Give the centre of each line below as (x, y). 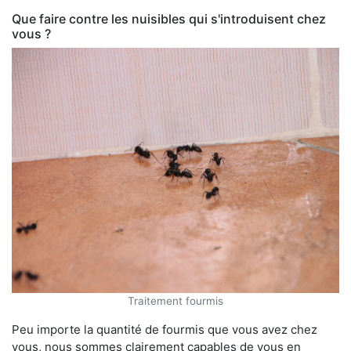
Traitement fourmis (175, 301)
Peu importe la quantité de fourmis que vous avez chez (165, 330)
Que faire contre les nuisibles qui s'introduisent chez (169, 18)
